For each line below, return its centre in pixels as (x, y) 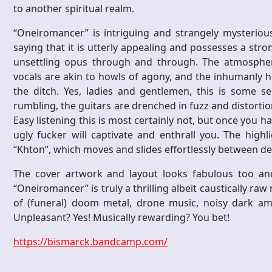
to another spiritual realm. (74, 9)
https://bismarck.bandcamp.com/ (90, 242)
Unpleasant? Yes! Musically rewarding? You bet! (121, 218)
